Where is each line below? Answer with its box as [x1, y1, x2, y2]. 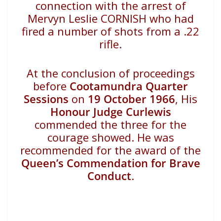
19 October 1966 [88, 91, 175, 106]
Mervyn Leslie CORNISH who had [27, 10, 194, 26]
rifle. [99, 36, 122, 51]
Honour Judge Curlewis [50, 104, 171, 119]
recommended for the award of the [20, 142, 201, 157]
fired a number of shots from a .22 [22, 23, 199, 38]
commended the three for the [35, 116, 186, 132]
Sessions [24, 91, 69, 106]
